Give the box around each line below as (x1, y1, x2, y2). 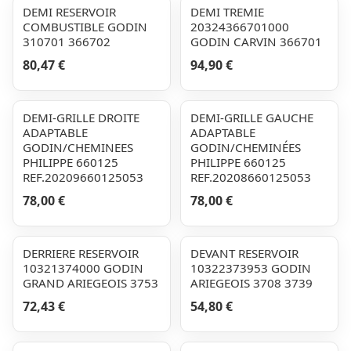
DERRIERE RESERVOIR (23, 245, 139, 261)
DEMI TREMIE (190, 4, 264, 20)
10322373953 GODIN (190, 260, 311, 276)
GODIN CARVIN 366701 (190, 34, 322, 49)
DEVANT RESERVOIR (190, 245, 299, 261)
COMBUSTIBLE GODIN (23, 19, 147, 34)
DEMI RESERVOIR (23, 4, 116, 20)
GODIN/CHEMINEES (23, 139, 133, 155)
